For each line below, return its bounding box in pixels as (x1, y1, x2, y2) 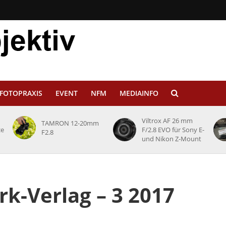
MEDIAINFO (119, 88, 158, 98)
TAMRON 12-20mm (41, 119, 99, 128)
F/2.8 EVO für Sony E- (141, 125, 204, 134)
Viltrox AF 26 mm (141, 116, 193, 125)
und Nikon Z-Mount (141, 134, 201, 143)
